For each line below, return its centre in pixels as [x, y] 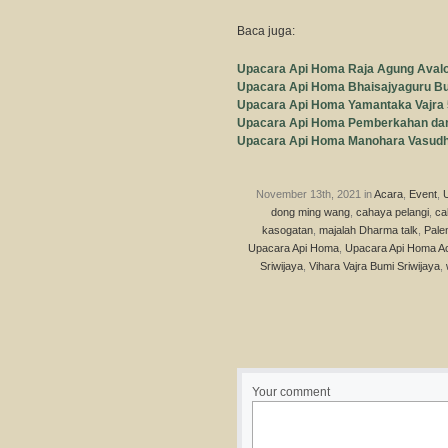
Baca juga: [266, 31]
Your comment [291, 392]
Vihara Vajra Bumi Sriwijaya [374, 266]
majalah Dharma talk [368, 230]
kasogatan [287, 230]
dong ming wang [310, 212]
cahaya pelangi [392, 212]
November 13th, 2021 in [315, 194]
